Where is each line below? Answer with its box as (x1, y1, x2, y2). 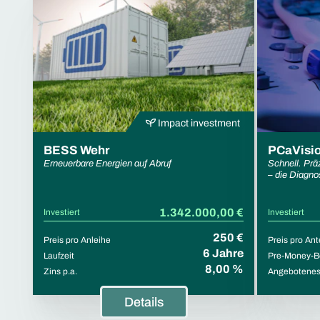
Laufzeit (44, 250, 74, 261)
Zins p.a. (44, 266, 77, 276)
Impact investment (156, 117, 240, 129)
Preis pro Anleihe (44, 234, 111, 245)
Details (124, 294, 164, 309)
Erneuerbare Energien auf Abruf (44, 158, 171, 169)
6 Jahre (203, 246, 244, 259)
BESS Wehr (44, 143, 109, 157)
